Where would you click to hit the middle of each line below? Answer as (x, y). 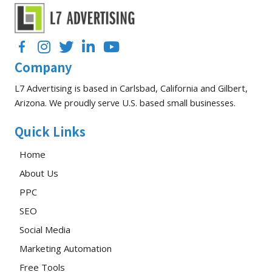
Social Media (45, 229)
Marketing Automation (66, 248)
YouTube (121, 46)
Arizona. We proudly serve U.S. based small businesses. (125, 103)
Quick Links (50, 131)
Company (43, 67)
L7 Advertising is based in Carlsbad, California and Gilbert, (131, 88)
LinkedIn (98, 46)
